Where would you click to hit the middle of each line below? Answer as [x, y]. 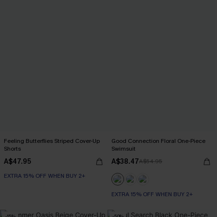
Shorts [12, 149]
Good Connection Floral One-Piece [158, 141]
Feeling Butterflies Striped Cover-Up [52, 141]
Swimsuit [124, 149]
